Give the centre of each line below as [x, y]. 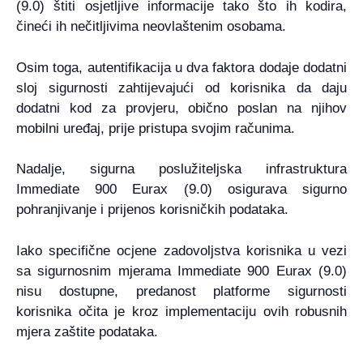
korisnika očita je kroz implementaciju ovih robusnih [181, 311]
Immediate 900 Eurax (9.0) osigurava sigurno [181, 190]
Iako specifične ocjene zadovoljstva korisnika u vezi [181, 250]
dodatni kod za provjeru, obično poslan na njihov [181, 108]
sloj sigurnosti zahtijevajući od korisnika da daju [181, 88]
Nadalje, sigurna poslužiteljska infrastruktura [181, 169]
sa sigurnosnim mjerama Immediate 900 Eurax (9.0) [181, 271]
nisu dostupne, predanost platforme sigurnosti [181, 291]
